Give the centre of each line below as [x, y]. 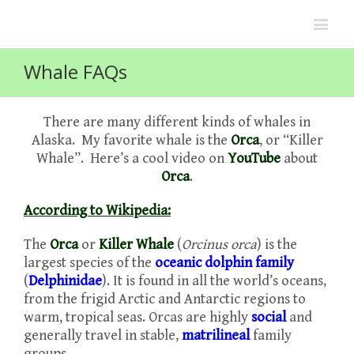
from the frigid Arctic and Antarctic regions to [165, 299]
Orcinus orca [219, 245]
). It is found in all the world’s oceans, [214, 281]
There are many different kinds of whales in [177, 122]
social [269, 317]
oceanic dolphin [203, 263]
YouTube [254, 158]
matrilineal [216, 335]
